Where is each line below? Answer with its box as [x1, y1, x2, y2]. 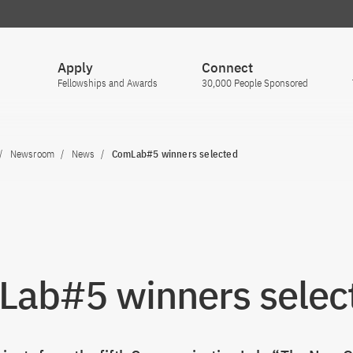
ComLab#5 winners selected [111, 147, 238, 161]
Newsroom [9, 147, 55, 161]
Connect [202, 59, 253, 76]
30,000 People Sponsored [202, 76, 308, 90]
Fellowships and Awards [58, 76, 158, 90]
